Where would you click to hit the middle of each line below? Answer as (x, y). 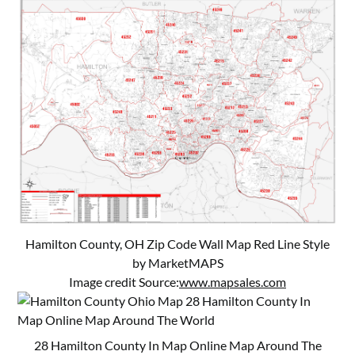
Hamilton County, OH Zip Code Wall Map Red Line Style (177, 243)
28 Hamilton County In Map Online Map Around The (177, 345)
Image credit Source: (124, 281)
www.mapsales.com (233, 281)
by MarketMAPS (177, 262)
